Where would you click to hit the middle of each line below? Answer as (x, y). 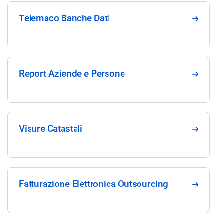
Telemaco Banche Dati (64, 18)
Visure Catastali (51, 129)
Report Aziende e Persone (72, 74)
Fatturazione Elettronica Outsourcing (94, 184)
